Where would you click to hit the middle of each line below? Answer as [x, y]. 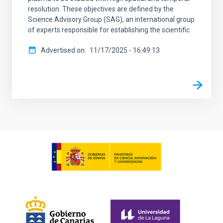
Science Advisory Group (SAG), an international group [111, 19]
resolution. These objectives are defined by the [101, 9]
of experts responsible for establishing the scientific [109, 30]
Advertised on [63, 50]
